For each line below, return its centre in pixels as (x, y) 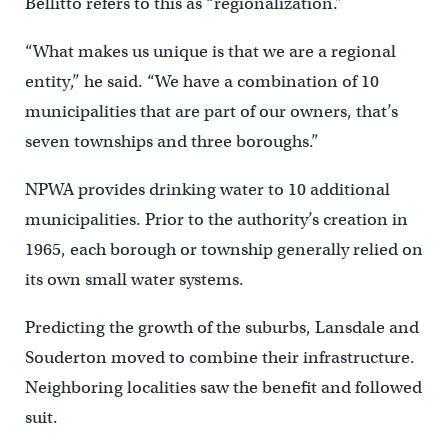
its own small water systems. (134, 279)
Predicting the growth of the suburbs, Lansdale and (221, 327)
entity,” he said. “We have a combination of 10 (201, 81)
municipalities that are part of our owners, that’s (211, 111)
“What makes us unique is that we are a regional (210, 51)
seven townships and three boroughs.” (171, 141)
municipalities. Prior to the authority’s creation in (216, 219)
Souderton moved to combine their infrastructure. (219, 357)
